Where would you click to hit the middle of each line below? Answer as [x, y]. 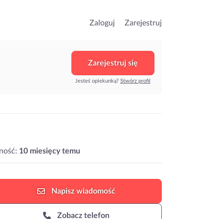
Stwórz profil [135, 81]
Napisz [63, 191]
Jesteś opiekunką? [98, 81]
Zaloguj [102, 23]
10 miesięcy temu [50, 151]
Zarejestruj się [113, 63]
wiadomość [96, 191]
